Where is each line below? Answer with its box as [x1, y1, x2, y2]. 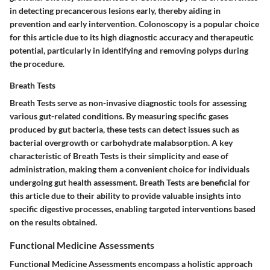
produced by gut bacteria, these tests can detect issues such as [10, 124, 239, 134]
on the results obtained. [10, 217, 97, 227]
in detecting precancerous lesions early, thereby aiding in [10, 5, 221, 16]
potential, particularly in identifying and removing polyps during [10, 45, 248, 55]
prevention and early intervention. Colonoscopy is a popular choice [10, 19, 259, 29]
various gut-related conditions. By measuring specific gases [10, 111, 228, 121]
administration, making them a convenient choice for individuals [10, 164, 250, 174]
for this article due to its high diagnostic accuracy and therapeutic [10, 32, 254, 42]
